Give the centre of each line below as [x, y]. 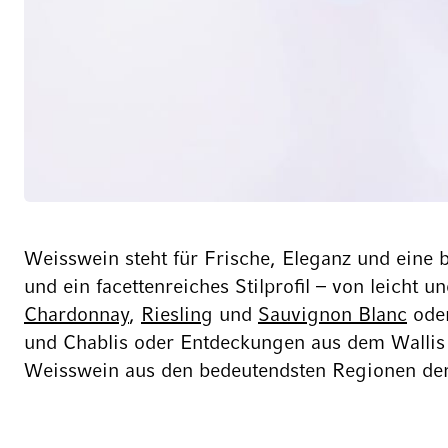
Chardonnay [76, 316]
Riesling [177, 316]
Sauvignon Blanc [332, 316]
